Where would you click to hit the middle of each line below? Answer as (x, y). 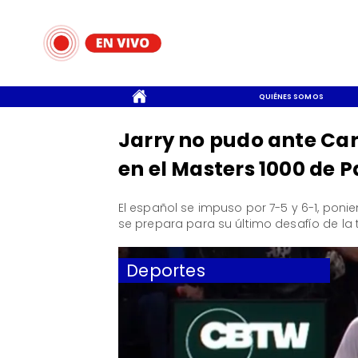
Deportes (166, 270)
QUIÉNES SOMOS (291, 96)
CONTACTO (51, 96)
